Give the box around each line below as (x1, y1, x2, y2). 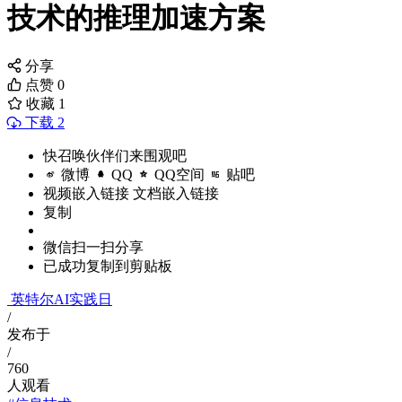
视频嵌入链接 (43, 186, 129, 202)
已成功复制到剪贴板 (43, 258, 172, 275)
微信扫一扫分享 (43, 240, 144, 256)
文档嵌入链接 (133, 186, 219, 202)
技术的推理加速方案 (7, 2, 266, 35)
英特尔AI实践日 (11, 292, 112, 308)
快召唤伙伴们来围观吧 (43, 148, 187, 164)
